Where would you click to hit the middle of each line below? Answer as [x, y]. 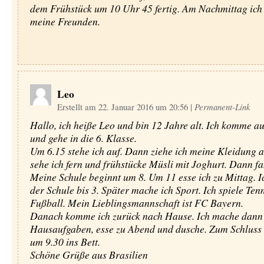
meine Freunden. [65, 21]
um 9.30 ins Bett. [65, 242]
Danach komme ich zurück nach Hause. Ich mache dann [146, 216]
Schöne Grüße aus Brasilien [89, 255]
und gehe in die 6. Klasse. [83, 138]
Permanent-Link [222, 107]
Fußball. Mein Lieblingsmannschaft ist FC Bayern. [136, 203]
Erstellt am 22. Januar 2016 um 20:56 [123, 107]
